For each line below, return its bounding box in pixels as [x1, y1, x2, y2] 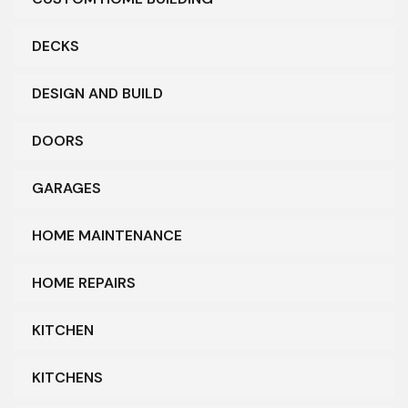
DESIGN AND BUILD [32, 83, 163, 103]
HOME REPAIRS [32, 272, 136, 292]
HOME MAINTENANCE [32, 225, 182, 245]
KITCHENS [32, 367, 103, 387]
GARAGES [32, 178, 101, 198]
